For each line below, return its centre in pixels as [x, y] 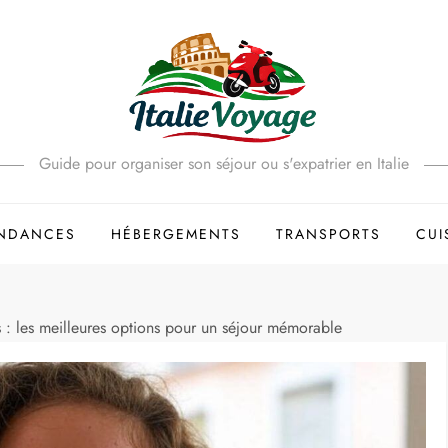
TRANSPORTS [328, 234]
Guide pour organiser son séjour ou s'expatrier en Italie [224, 163]
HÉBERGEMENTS [176, 234]
